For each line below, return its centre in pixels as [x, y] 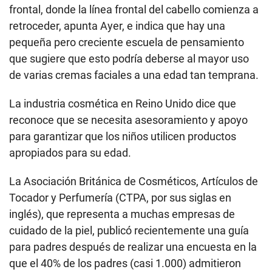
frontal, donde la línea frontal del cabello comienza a [134, 10]
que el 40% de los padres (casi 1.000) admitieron [125, 263]
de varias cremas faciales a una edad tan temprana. [134, 75]
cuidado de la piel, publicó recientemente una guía [129, 231]
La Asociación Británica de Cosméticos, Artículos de [134, 182]
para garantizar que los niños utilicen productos [123, 137]
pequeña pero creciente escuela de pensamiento [127, 42]
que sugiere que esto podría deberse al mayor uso [129, 59]
